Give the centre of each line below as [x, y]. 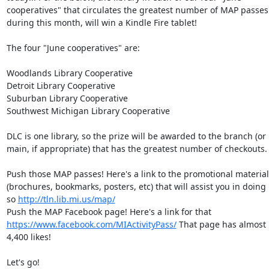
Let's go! [24, 262]
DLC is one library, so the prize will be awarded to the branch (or [136, 136]
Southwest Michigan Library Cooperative [89, 111]
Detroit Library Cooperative [62, 86]
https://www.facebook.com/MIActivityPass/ [91, 224]
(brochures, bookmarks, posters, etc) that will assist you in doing [136, 186]
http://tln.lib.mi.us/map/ [66, 199]
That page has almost [221, 224]
